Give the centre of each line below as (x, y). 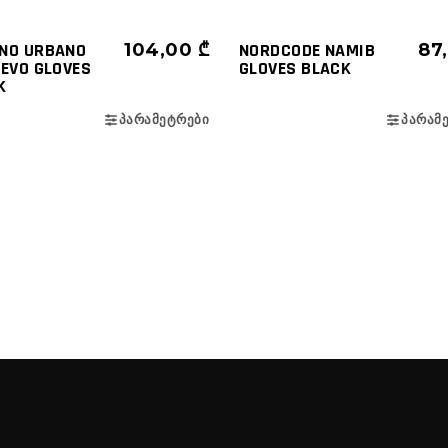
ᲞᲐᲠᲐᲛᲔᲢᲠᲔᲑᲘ (163, 119)
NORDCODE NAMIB (307, 51)
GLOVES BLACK (295, 69)
